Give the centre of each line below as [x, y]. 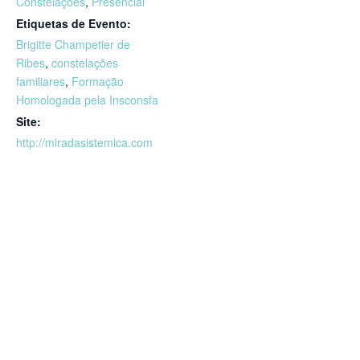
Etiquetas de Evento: [74, 24]
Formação [98, 82]
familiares [41, 82]
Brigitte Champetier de [73, 45]
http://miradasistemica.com [84, 143]
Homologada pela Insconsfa [87, 100]
